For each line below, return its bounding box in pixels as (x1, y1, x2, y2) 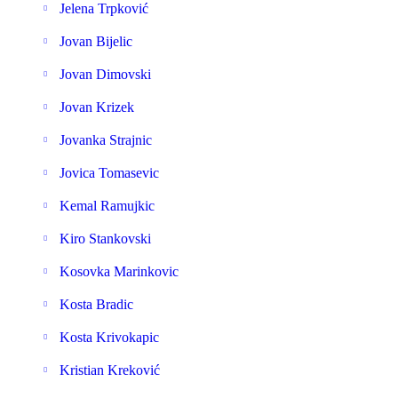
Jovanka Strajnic (60, 132, 152, 147)
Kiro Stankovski (60, 231, 151, 246)
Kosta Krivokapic (60, 330, 159, 345)
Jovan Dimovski (60, 67, 151, 82)
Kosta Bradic (60, 297, 133, 312)
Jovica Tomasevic (60, 165, 159, 180)
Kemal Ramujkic (60, 198, 155, 213)
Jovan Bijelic (60, 34, 132, 49)
